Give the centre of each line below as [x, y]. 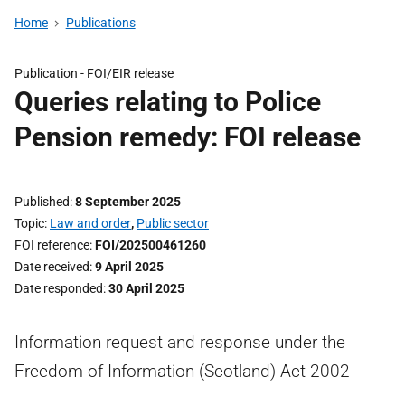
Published [42, 202]
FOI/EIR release [130, 73]
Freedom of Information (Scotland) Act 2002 [182, 371]
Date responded [59, 288]
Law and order [90, 223]
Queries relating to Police [168, 102]
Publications [100, 23]
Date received [52, 267]
